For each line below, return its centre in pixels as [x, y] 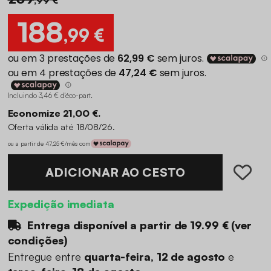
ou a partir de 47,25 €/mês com [49, 144]
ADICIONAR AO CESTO [115, 172]
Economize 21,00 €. [54, 113]
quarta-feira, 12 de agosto [156, 257]
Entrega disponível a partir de [107, 225]
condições [35, 240]
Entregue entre [46, 257]
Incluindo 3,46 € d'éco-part [49, 95]
